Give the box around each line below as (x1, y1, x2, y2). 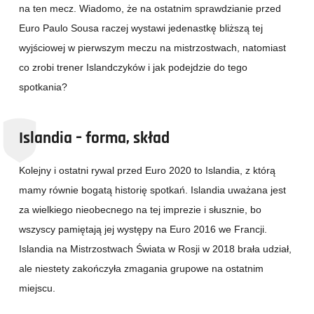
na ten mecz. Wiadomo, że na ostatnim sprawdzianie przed (19, 2, 281, 14)
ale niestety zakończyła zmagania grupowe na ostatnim (19, 262, 264, 274)
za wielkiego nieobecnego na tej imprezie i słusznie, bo (19, 203, 261, 215)
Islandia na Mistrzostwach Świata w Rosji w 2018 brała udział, (19, 243, 292, 254)
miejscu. (19, 282, 58, 294)
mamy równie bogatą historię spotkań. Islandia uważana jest (19, 184, 286, 196)
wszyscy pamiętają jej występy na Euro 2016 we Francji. (19, 223, 267, 235)
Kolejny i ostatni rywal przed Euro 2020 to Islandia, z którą (19, 164, 275, 176)
